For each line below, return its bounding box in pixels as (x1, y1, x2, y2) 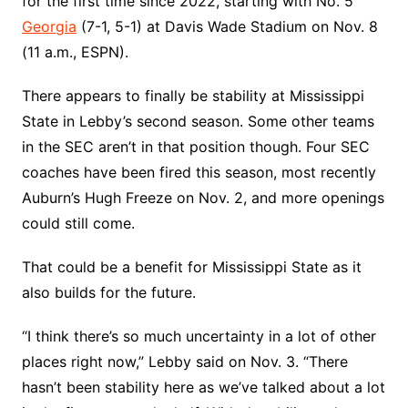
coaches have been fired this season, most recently (21, 163, 376, 181)
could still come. (21, 214, 135, 232)
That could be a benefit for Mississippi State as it (21, 258, 362, 276)
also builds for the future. (21, 283, 196, 301)
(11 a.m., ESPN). (21, 43, 128, 61)
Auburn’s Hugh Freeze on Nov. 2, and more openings (21, 189, 384, 207)
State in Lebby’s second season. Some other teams (21, 112, 374, 130)
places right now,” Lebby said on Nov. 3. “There (21, 352, 348, 371)
